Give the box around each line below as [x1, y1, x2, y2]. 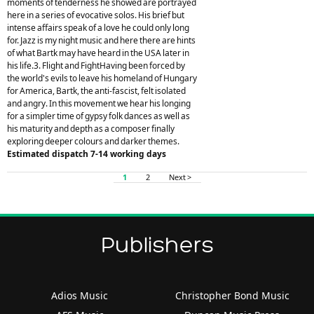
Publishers [100, 233, 214, 257]
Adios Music [51, 288, 109, 302]
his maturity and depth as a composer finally [7, 122, 175, 135]
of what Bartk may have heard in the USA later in [7, 46, 189, 59]
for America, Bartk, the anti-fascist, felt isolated [7, 84, 186, 97]
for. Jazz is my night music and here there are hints [7, 34, 196, 46]
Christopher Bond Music [175, 288, 289, 302]
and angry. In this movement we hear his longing [7, 97, 191, 109]
